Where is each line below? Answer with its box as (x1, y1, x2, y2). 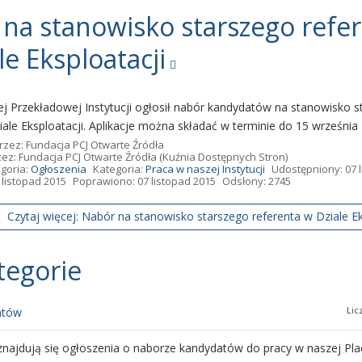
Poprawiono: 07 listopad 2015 (73, 174, 216, 188)
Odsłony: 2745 (222, 174, 291, 188)
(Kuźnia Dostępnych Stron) (157, 149, 288, 164)
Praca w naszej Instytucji (145, 162, 265, 176)
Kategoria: (93, 162, 145, 176)
